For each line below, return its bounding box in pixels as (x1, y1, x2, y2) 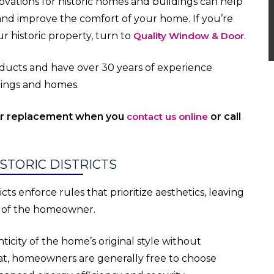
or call (208, 111, 241, 122)
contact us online (127, 111, 208, 122)
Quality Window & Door (133, 30, 244, 42)
